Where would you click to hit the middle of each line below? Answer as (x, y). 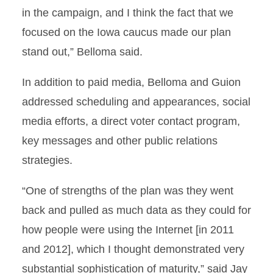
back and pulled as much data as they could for (136, 210)
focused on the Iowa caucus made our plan (126, 32)
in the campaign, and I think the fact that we (128, 13)
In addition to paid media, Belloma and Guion (131, 82)
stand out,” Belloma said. (82, 52)
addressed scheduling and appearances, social (136, 102)
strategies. (47, 160)
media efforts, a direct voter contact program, (131, 121)
